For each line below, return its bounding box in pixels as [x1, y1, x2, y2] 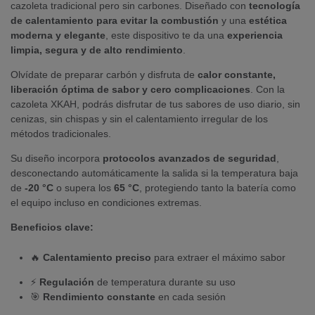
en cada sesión [155, 291, 226, 303]
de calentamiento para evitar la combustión [11, 14, 219, 26]
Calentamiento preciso [43, 252, 151, 264]
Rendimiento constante [43, 291, 155, 303]
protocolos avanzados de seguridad [103, 152, 276, 164]
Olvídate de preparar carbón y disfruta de [11, 68, 198, 80]
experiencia [227, 29, 283, 41]
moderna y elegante [11, 29, 105, 41]
